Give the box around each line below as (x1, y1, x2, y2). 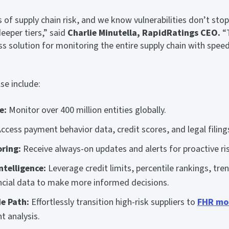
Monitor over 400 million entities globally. (7, 103, 166, 117)
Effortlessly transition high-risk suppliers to (31, 195, 197, 209)
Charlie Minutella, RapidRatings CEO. (65, 26, 220, 39)
